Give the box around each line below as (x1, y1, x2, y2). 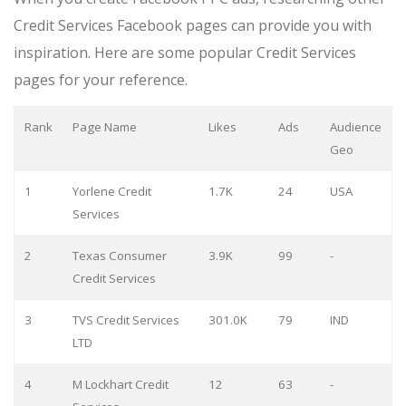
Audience (329, 118, 382, 135)
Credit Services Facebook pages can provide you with (14, 14, 372, 35)
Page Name (72, 118, 137, 135)
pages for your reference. (14, 69, 188, 90)
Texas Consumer (72, 246, 167, 264)
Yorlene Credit (72, 182, 151, 199)
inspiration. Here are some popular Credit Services (14, 42, 356, 63)
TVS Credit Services (72, 311, 179, 328)
